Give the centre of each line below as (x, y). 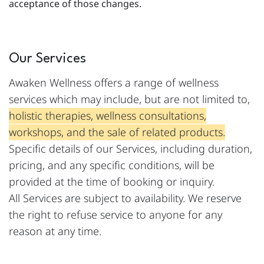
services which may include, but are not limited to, (129, 99)
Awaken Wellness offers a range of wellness (114, 82)
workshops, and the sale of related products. (117, 132)
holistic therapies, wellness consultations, (108, 115)
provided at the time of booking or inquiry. (112, 181)
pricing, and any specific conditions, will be (112, 165)
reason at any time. (55, 231)
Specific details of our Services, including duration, (131, 148)
